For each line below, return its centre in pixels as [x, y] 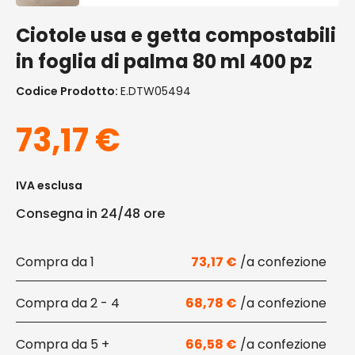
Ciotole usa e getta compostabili [176, 35]
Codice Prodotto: [68, 91]
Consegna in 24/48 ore [90, 214]
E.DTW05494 [156, 91]
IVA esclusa [49, 185]
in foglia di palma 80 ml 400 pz [164, 61]
